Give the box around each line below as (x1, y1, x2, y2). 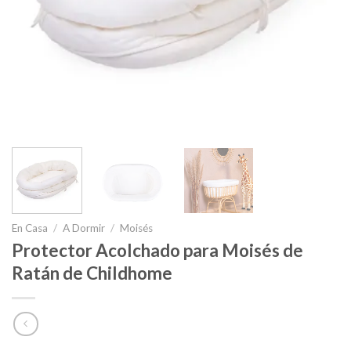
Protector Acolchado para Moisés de (12, 240, 303, 262)
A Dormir (63, 221, 106, 234)
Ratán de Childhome (12, 262, 172, 284)
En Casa (12, 221, 48, 234)
